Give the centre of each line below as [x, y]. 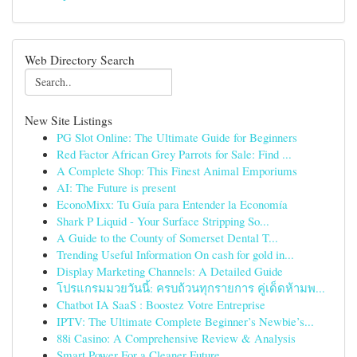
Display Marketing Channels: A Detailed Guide [170, 271]
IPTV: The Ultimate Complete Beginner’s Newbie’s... [185, 321]
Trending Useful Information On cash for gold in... [175, 254]
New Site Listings [69, 120]
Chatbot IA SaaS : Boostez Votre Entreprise [161, 304]
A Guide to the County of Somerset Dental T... [167, 237]
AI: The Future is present [116, 187]
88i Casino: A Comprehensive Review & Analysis [176, 338]
